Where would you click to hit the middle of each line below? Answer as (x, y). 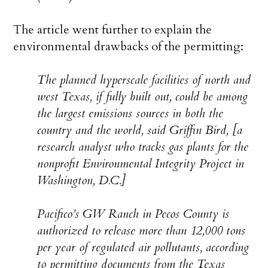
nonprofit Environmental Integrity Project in (141, 163)
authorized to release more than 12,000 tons (141, 230)
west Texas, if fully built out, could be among (143, 96)
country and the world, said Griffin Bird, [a (140, 130)
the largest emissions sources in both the (130, 113)
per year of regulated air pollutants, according (143, 247)
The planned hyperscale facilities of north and (144, 80)
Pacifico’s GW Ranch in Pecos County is (133, 214)
